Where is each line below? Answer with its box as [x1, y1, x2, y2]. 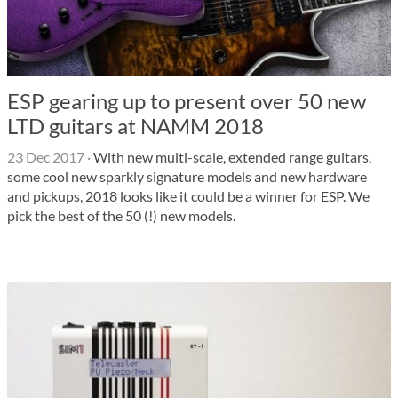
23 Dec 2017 [7, 148, 84, 165]
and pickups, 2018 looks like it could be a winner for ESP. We [7, 187, 370, 204]
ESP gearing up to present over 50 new [7, 88, 366, 114]
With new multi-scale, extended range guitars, [91, 148, 371, 165]
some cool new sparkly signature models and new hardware [7, 168, 367, 185]
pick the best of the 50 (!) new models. [7, 207, 235, 224]
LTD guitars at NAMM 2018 [7, 113, 264, 139]
